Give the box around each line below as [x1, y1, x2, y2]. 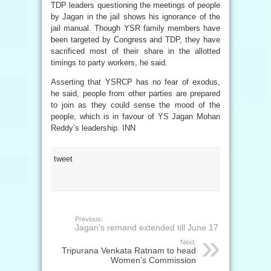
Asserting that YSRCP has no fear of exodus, [51, 77, 220, 87]
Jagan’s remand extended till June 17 [75, 223, 218, 232]
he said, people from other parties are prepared [51, 89, 220, 98]
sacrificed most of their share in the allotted [51, 47, 220, 56]
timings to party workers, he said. [51, 58, 168, 67]
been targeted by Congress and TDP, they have [51, 35, 220, 44]
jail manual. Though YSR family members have [51, 24, 220, 33]
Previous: [75, 215, 103, 223]
